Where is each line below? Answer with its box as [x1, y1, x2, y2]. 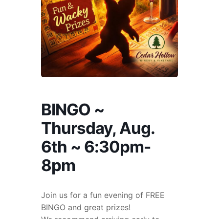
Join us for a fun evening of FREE [41, 190, 165, 200]
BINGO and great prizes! [41, 202, 131, 213]
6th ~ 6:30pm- [41, 137, 151, 157]
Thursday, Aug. [41, 118, 154, 138]
